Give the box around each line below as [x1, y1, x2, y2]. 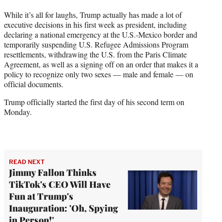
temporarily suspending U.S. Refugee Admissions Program [4, 39, 188, 50]
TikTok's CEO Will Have [9, 178, 111, 190]
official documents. [4, 78, 63, 89]
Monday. [4, 106, 32, 117]
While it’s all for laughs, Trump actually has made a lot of [4, 9, 182, 20]
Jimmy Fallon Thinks [9, 166, 97, 178]
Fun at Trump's [9, 190, 73, 202]
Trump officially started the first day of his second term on [4, 96, 184, 107]
